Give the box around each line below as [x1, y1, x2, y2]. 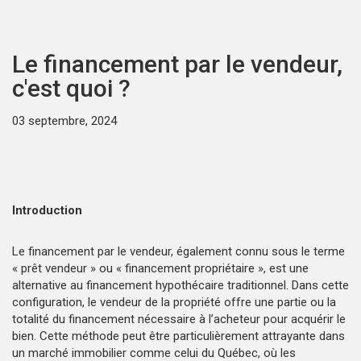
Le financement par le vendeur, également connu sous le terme [12, 243, 345, 259]
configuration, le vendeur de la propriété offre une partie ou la [12, 294, 336, 309]
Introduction [12, 202, 89, 218]
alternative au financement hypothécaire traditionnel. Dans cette [12, 277, 349, 293]
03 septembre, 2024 [12, 113, 117, 128]
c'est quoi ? [12, 73, 131, 102]
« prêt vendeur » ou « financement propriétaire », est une [12, 260, 309, 276]
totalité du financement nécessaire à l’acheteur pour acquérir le [12, 311, 346, 326]
